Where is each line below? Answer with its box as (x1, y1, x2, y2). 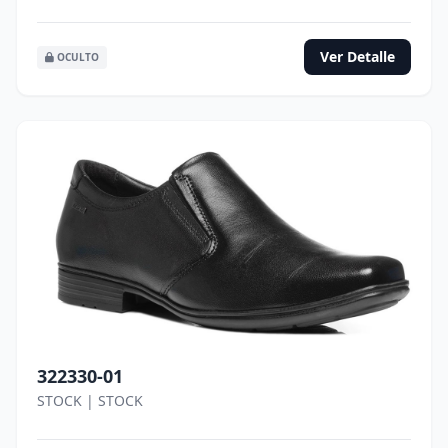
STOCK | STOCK (37, 391, 143, 410)
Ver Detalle (320, 47, 395, 66)
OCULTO (54, 49, 99, 64)
